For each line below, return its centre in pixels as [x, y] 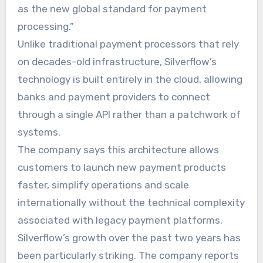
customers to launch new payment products [122, 167]
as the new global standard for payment [112, 9]
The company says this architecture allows [118, 149]
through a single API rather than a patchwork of [129, 114]
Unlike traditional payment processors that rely [128, 44]
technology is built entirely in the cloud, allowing [130, 79]
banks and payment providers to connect [114, 97]
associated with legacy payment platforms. [120, 220]
